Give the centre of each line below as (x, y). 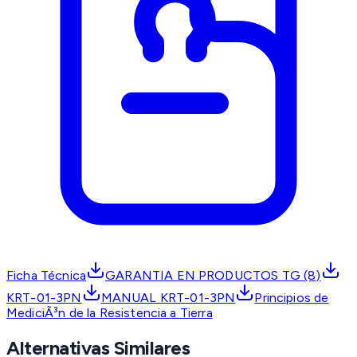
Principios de (292, 297)
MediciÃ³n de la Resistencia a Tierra (110, 312)
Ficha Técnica (47, 275)
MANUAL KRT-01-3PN (168, 297)
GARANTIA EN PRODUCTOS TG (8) (213, 275)
